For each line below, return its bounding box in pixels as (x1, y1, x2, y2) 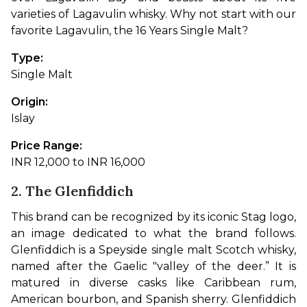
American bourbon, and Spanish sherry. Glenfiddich (11, 292, 296, 306)
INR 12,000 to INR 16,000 (11, 155, 145, 169)
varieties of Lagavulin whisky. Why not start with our (11, 7, 296, 21)
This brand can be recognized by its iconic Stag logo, (11, 210, 296, 223)
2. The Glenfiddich (11, 182, 134, 199)
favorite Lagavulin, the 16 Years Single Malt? (11, 23, 248, 37)
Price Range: (11, 138, 85, 152)
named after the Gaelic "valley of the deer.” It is (11, 259, 296, 273)
